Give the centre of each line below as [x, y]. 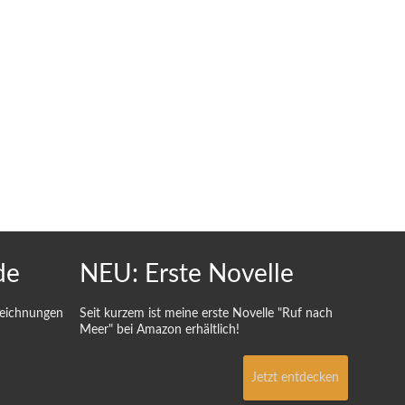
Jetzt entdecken [296, 378]
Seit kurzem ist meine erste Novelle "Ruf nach [206, 314]
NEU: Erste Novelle [187, 274]
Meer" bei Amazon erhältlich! [160, 330]
